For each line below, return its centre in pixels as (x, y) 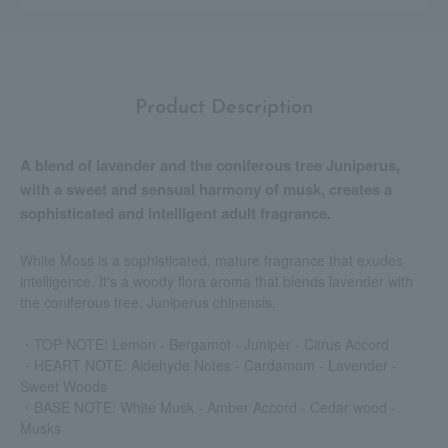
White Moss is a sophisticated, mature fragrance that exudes (211, 260)
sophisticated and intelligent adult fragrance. (175, 213)
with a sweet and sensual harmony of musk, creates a (206, 189)
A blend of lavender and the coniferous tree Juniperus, (210, 165)
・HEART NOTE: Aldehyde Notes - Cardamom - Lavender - (208, 365)
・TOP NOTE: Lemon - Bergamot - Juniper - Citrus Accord (204, 344)
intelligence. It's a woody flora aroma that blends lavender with (216, 281)
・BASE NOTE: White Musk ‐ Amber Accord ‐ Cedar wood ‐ (208, 407)
